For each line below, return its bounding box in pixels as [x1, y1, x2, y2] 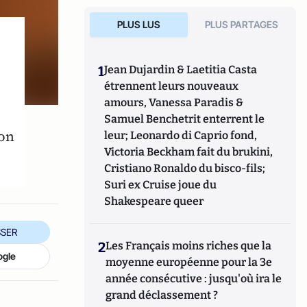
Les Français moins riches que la [106, 239, 272, 252]
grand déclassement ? [106, 288, 219, 302]
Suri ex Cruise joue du [104, 178, 217, 191]
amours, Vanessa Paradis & [104, 96, 244, 109]
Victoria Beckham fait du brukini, [104, 145, 273, 158]
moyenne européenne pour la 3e [106, 256, 273, 269]
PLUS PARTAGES [205, 19, 279, 30]
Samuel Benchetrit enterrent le [104, 112, 265, 125]
